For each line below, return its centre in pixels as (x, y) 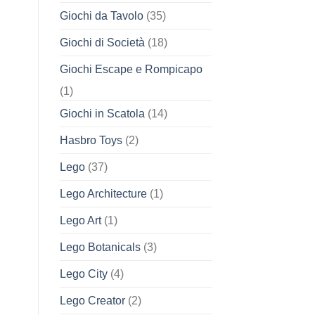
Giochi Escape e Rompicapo (131, 70)
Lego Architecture (103, 194)
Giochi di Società (102, 43)
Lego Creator (92, 301)
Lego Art (80, 221)
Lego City (83, 274)
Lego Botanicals (100, 247)
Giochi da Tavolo (101, 16)
